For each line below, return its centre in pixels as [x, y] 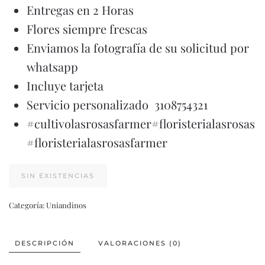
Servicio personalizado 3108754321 [117, 104]
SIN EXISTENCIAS [58, 175]
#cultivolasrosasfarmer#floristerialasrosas [141, 123]
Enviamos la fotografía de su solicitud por [138, 47]
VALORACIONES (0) [140, 243]
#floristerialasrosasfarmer [97, 142]
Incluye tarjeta [65, 85]
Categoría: [28, 205]
